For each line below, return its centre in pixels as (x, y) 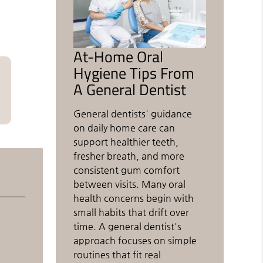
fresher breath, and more (129, 156)
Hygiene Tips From (134, 73)
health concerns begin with (134, 198)
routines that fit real (117, 255)
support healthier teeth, (126, 142)
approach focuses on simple (135, 241)
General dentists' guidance (133, 114)
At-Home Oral (119, 57)
